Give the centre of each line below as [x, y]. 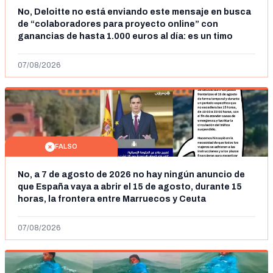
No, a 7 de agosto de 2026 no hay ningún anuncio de [131, 175]
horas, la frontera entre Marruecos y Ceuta [112, 199]
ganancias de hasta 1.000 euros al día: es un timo [125, 36]
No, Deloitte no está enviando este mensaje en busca [134, 12]
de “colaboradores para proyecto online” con [118, 24]
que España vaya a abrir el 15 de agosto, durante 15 [130, 187]
